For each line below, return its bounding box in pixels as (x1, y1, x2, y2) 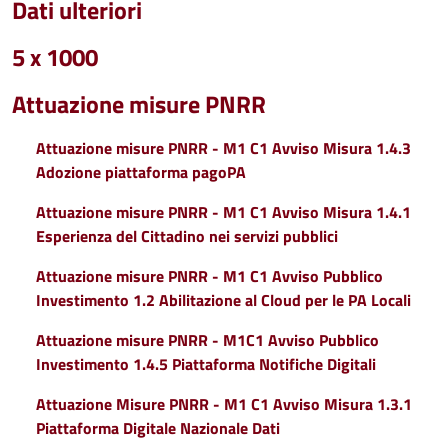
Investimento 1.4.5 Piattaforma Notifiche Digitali (36, 352, 376, 376)
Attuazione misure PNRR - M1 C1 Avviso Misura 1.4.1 (36, 200, 411, 224)
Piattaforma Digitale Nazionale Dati (36, 416, 280, 440)
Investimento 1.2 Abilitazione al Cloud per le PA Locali (36, 288, 411, 312)
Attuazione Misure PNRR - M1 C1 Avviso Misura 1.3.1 (36, 392, 412, 416)
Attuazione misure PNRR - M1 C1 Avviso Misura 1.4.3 (36, 136, 411, 160)
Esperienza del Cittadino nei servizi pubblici (36, 224, 338, 248)
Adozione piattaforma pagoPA (36, 160, 250, 184)
